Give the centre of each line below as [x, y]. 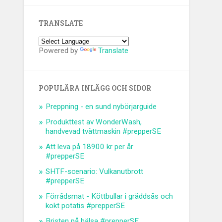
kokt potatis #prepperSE [85, 206]
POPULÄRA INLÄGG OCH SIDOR [95, 88]
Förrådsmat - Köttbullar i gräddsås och [110, 196]
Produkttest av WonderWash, [94, 122]
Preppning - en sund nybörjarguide [101, 107]
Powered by [59, 51]
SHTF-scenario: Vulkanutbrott [95, 172]
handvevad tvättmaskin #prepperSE [104, 132]
